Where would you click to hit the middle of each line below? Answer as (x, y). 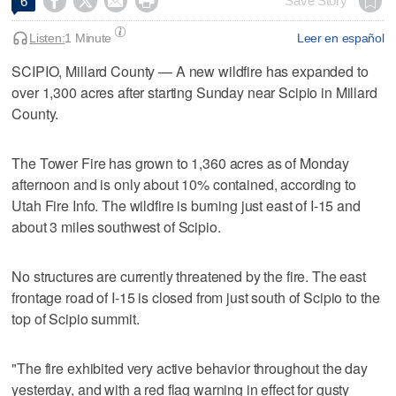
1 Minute (88, 38)
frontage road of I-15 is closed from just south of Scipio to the (196, 297)
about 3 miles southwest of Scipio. (116, 226)
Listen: (47, 38)
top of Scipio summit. (76, 318)
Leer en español (340, 38)
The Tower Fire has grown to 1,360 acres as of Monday (181, 163)
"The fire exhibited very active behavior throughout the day (190, 368)
